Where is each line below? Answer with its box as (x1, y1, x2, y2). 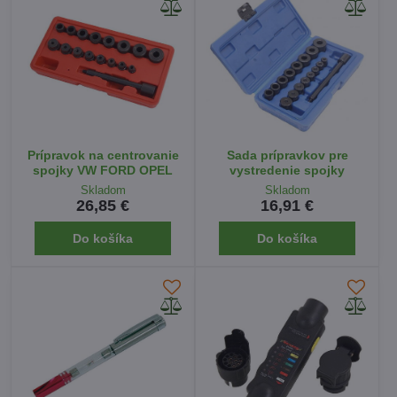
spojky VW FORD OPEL (33, 162, 173, 177)
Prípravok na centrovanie (27, 147, 179, 162)
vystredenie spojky (230, 162, 345, 177)
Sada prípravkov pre (226, 147, 348, 162)
